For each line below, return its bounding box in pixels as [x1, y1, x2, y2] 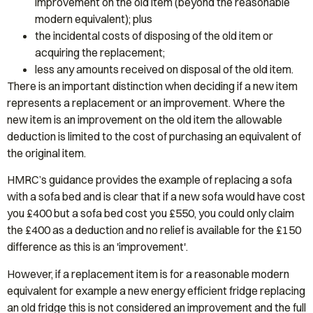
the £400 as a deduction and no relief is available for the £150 [7, 223, 301, 238]
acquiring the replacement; [35, 45, 165, 59]
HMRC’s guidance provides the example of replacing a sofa [7, 173, 292, 187]
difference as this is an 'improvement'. [7, 240, 188, 254]
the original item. [7, 145, 86, 160]
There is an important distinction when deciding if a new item [7, 78, 298, 93]
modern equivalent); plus [35, 11, 152, 26]
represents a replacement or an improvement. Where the [7, 95, 285, 110]
